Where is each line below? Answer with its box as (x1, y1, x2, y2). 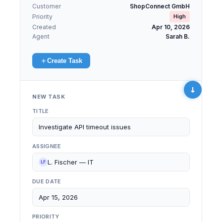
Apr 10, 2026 (152, 23, 190, 31)
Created (32, 23, 56, 31)
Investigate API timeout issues (39, 123, 131, 131)
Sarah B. (166, 33, 190, 40)
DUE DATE (32, 178, 61, 185)
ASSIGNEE (32, 143, 61, 150)
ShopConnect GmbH (130, 2, 190, 10)
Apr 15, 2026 (39, 193, 78, 201)
